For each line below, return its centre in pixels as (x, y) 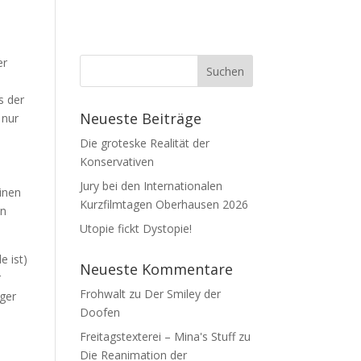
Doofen (100, 313)
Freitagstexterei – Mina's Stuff (157, 337)
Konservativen (116, 162)
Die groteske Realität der (144, 143)
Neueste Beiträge (140, 119)
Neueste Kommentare (156, 270)
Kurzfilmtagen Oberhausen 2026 (164, 205)
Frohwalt (102, 294)
